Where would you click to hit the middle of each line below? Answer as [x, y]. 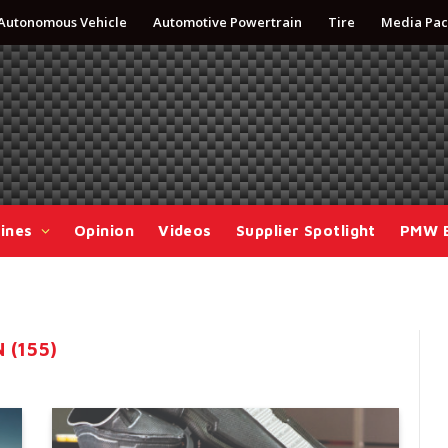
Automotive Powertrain [227, 22]
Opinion [104, 230]
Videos [185, 230]
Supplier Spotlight [305, 230]
